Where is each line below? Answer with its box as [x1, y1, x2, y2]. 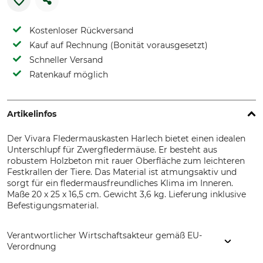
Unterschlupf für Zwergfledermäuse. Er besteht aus [7, 144, 217, 155]
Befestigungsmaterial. [7, 200, 99, 211]
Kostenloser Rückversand [29, 25, 133, 36]
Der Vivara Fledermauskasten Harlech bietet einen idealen [7, 133, 245, 144]
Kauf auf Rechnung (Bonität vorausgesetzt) [29, 40, 208, 50]
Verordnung [7, 241, 56, 252]
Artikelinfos [7, 109, 56, 119]
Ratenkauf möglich [29, 69, 108, 80]
